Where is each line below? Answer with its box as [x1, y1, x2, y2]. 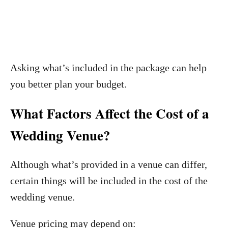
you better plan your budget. [10, 78, 127, 90]
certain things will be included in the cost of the [10, 175, 208, 186]
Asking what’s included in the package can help [10, 62, 207, 73]
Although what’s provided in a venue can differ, [10, 159, 207, 170]
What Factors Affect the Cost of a [10, 103, 209, 123]
